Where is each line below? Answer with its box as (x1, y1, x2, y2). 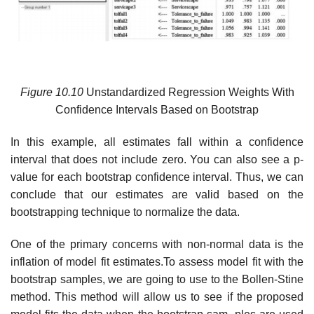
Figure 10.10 (20, 86, 83, 99)
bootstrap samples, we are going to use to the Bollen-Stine (11, 273, 303, 285)
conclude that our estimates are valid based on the (11, 189, 303, 201)
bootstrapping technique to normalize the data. (11, 206, 240, 219)
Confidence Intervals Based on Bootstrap (55, 104, 259, 116)
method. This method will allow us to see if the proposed (11, 290, 303, 303)
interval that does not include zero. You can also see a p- (11, 153, 303, 166)
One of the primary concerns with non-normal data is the (11, 238, 303, 250)
